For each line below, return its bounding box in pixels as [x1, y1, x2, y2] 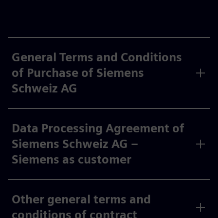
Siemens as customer [12, 152, 131, 166]
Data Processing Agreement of [12, 121, 184, 135]
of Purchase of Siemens [12, 66, 144, 80]
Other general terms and [12, 192, 151, 206]
